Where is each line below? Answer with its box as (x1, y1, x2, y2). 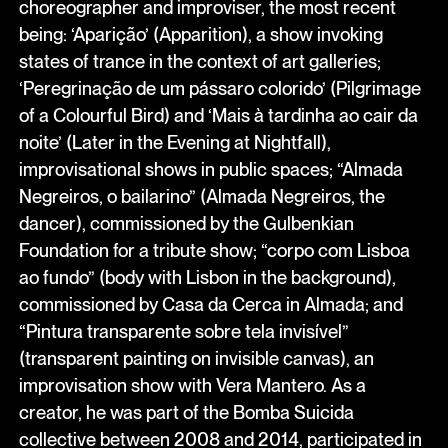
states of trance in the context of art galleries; (18, 49, 381, 72)
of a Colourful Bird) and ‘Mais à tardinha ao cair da (18, 103, 418, 126)
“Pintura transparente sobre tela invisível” (18, 319, 349, 342)
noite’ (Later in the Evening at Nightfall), (18, 130, 331, 153)
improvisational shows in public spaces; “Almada (18, 157, 403, 180)
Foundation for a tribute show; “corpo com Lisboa (18, 238, 410, 261)
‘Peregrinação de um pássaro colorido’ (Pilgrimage (18, 76, 421, 99)
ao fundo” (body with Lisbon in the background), (18, 265, 396, 288)
